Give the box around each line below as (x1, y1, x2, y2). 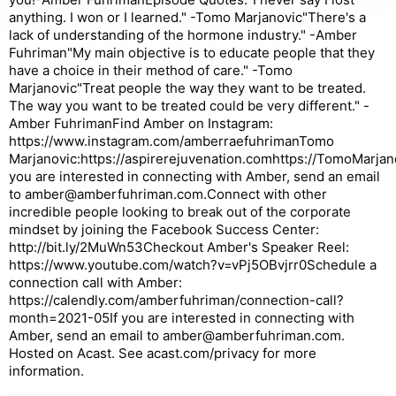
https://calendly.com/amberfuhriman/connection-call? (9, 292, 344, 308)
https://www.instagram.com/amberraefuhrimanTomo (9, 133, 334, 149)
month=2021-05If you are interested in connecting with (9, 309, 354, 326)
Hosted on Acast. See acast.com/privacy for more (9, 345, 316, 362)
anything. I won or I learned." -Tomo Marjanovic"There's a (9, 9, 366, 26)
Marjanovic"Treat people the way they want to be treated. (9, 80, 366, 96)
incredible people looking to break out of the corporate (9, 203, 351, 220)
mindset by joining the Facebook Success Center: (9, 221, 319, 238)
